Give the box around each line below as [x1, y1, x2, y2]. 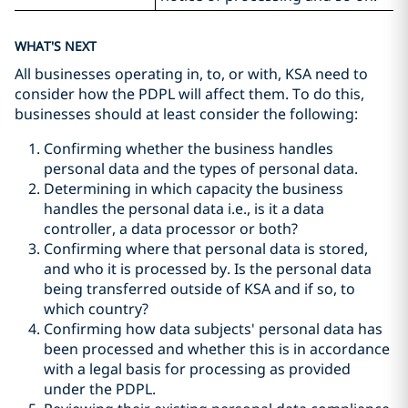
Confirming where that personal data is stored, [44, 238, 368, 259]
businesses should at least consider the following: [15, 103, 358, 124]
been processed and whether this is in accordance [44, 338, 390, 359]
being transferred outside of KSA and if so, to [44, 278, 355, 299]
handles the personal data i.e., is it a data [44, 198, 324, 219]
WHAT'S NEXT [15, 36, 97, 55]
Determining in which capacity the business [44, 178, 343, 199]
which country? [44, 298, 148, 319]
